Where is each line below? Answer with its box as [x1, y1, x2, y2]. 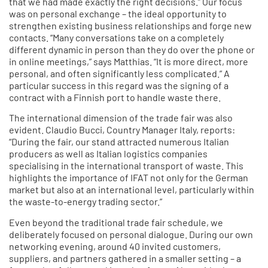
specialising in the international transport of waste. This [9, 160, 243, 172]
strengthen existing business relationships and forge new [9, 19, 252, 31]
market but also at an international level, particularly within [9, 184, 254, 196]
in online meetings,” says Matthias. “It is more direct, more [9, 55, 248, 67]
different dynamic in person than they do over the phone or [9, 43, 255, 55]
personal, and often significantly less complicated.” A [9, 67, 230, 79]
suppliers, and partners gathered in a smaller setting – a [9, 252, 241, 264]
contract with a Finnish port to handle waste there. [9, 91, 221, 103]
